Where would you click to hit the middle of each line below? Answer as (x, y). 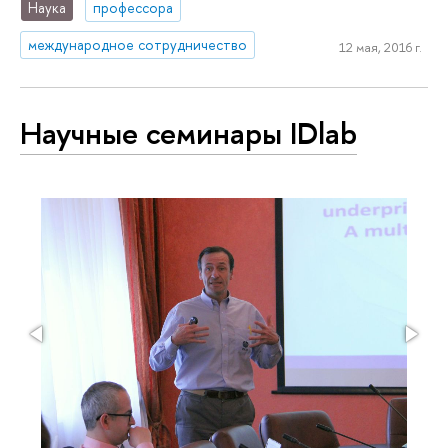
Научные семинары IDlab (188, 133)
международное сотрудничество (138, 44)
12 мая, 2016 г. (380, 47)
